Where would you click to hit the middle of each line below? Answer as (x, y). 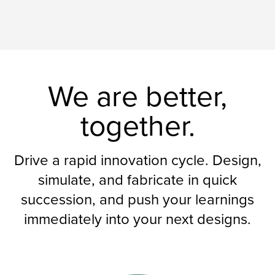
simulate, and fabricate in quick (137, 180)
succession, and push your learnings (137, 199)
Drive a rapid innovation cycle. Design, (137, 160)
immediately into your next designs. (137, 219)
